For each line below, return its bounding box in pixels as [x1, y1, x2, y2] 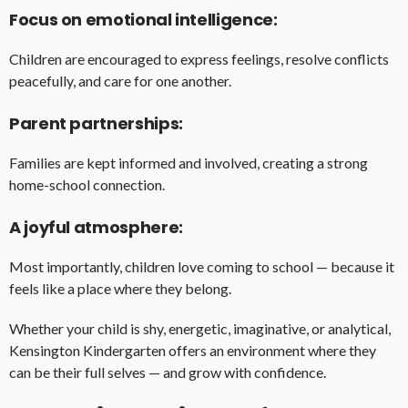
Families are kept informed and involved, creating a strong [9, 154, 368, 172]
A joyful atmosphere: [9, 216, 183, 240]
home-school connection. [9, 176, 165, 194]
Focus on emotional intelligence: [9, 8, 278, 32]
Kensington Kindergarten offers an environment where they [9, 342, 376, 360]
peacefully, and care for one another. [9, 72, 231, 90]
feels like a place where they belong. [9, 280, 231, 298]
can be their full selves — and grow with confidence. [9, 363, 326, 382]
